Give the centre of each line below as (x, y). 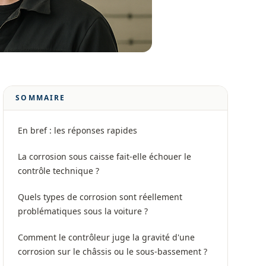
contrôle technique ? (59, 171)
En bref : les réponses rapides (78, 130)
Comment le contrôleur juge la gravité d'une (107, 237)
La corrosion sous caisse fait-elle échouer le (105, 156)
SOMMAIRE (41, 98)
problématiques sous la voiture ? (83, 211)
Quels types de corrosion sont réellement (100, 197)
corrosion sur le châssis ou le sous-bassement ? (113, 251)
